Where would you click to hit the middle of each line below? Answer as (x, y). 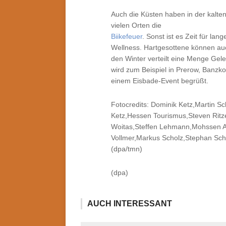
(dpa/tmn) (127, 149)
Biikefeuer (127, 36)
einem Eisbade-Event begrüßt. (160, 81)
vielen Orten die (136, 25)
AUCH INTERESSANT (130, 204)
